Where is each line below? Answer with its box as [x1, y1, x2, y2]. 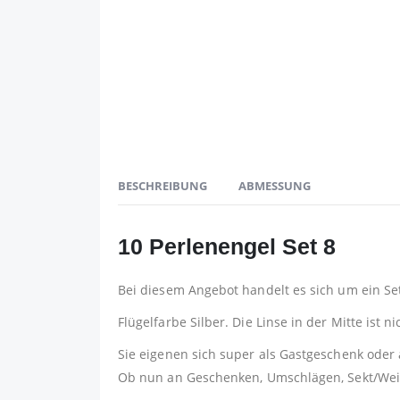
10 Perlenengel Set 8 [118, 233, 336, 259]
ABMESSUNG [238, 177, 311, 194]
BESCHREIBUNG [118, 177, 207, 194]
